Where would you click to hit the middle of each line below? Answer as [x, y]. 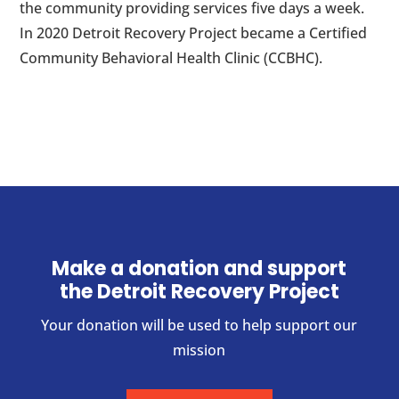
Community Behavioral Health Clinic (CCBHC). [171, 58]
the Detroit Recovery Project [199, 292]
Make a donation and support [199, 269]
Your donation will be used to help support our [199, 326]
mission [199, 350]
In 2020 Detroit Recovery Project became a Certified [194, 33]
